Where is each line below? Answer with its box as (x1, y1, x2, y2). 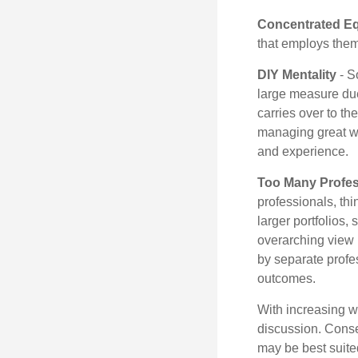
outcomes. (257, 272, 316, 285)
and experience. (257, 145, 348, 158)
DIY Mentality (257, 68, 336, 82)
